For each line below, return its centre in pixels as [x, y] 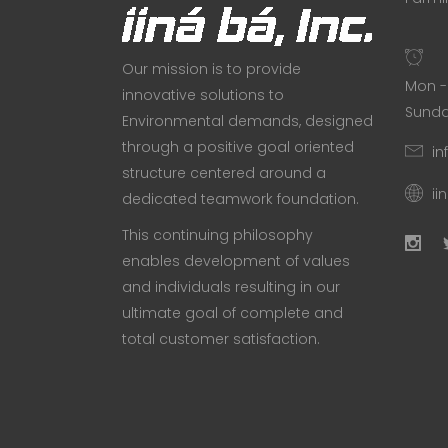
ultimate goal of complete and [232, 313]
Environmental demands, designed [247, 121]
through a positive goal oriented [238, 147]
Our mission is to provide [211, 69]
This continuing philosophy [217, 235]
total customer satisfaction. [221, 339]
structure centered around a [224, 173]
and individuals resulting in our [231, 287]
